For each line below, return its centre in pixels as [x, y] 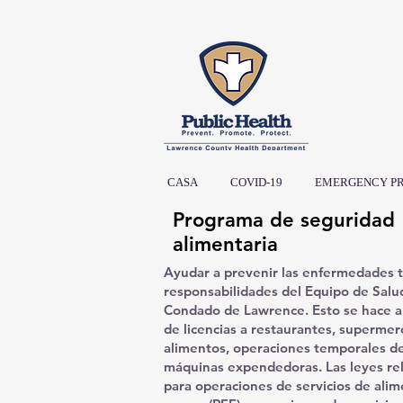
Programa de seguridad [284, 220]
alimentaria [225, 244]
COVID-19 [256, 182]
